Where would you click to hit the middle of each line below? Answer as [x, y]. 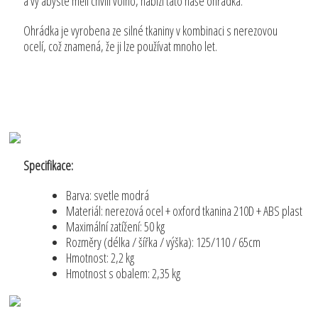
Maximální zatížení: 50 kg [116, 227]
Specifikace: [49, 166]
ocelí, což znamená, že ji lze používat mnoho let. [121, 46]
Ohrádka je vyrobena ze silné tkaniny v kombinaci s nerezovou [151, 31]
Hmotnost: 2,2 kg [100, 258]
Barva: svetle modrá [108, 196]
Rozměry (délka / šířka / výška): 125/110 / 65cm [164, 242]
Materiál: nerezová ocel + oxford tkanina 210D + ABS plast [185, 211]
